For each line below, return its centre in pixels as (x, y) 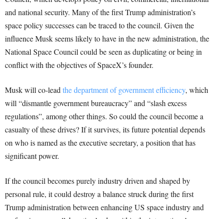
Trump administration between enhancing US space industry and (104, 207)
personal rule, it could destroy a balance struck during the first (99, 194)
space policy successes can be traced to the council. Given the (99, 25)
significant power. (32, 156)
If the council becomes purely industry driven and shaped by (98, 181)
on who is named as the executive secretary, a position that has (100, 143)
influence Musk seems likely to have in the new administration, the (107, 39)
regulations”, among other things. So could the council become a (104, 116)
